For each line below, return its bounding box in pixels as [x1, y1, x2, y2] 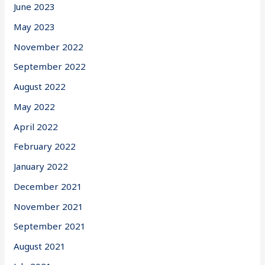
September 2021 [14, 220, 86, 232]
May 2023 [14, 20, 56, 33]
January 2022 [14, 160, 69, 173]
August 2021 [14, 240, 66, 253]
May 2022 [14, 100, 56, 112]
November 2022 [14, 40, 84, 53]
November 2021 [14, 200, 84, 212]
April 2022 [14, 120, 59, 132]
